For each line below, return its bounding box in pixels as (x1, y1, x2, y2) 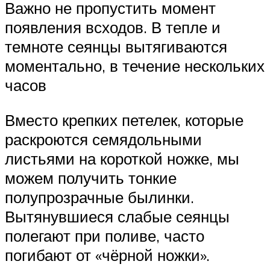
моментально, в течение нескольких (5, 56, 265, 76)
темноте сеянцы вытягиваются (5, 37, 227, 57)
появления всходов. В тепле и (5, 17, 221, 37)
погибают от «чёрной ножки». (5, 245, 210, 265)
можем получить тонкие (5, 168, 177, 187)
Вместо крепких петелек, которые (5, 110, 243, 130)
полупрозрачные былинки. (5, 187, 194, 207)
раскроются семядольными (5, 129, 202, 149)
